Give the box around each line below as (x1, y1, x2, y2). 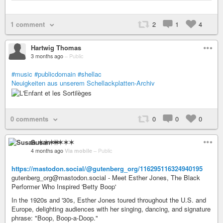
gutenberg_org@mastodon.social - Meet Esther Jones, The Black (11, 172, 200, 182)
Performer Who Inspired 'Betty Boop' (11, 181, 116, 191)
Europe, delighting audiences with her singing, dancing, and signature (11, 204, 211, 214)
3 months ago (31, 52, 63, 60)
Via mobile (65, 146, 94, 154)
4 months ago (31, 146, 63, 154)
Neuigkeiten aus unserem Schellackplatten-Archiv (11, 78, 155, 88)
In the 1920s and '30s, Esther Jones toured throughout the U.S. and (11, 195, 206, 205)
